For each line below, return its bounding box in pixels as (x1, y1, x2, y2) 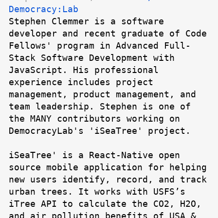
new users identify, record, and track (9, 174, 207, 185)
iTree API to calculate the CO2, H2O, (9, 199, 201, 209)
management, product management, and (9, 89, 196, 100)
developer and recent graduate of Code (9, 28, 207, 39)
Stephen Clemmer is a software (9, 16, 164, 27)
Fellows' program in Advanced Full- (9, 40, 191, 51)
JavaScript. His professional (9, 65, 159, 75)
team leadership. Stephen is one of (9, 101, 191, 112)
